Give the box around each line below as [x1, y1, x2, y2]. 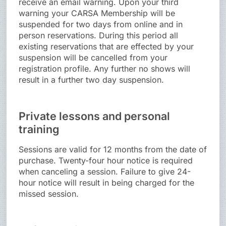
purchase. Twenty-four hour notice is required [19, 155, 193, 166]
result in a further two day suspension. [19, 75, 164, 85]
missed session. [19, 189, 79, 199]
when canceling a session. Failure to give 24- [19, 166, 191, 177]
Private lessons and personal [19, 109, 171, 123]
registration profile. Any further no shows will [19, 64, 191, 74]
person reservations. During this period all [19, 30, 179, 41]
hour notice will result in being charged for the [19, 178, 195, 188]
